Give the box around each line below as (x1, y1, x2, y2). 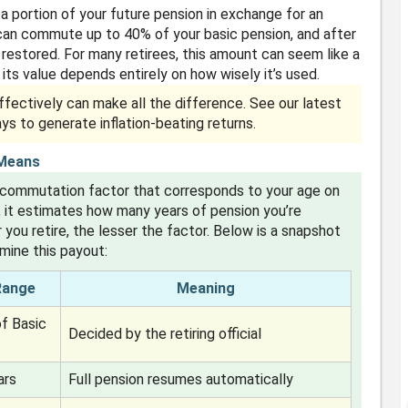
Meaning (177, 280, 236, 297)
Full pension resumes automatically (68, 371, 294, 388)
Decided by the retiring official (68, 325, 262, 342)
